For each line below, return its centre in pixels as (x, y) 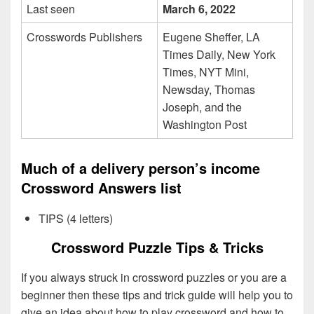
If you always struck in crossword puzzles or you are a (154, 277)
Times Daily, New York (219, 55)
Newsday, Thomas (209, 90)
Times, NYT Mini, (206, 72)
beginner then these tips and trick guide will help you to (157, 294)
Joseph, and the (202, 107)
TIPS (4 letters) (76, 218)
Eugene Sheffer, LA (211, 37)
